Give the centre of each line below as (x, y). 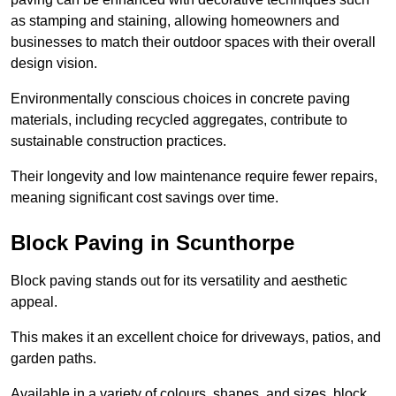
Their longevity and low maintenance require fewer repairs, (194, 177)
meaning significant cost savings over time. (145, 198)
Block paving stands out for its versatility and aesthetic (179, 281)
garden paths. (53, 359)
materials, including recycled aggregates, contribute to (179, 120)
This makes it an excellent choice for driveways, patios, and (196, 338)
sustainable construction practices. (118, 141)
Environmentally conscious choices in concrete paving (180, 99)
